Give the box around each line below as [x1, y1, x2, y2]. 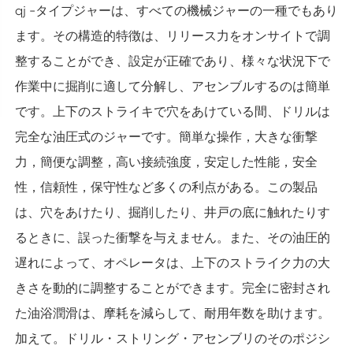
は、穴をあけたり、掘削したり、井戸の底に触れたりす [14, 205, 330, 221]
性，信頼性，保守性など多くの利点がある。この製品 [14, 180, 318, 195]
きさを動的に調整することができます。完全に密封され [14, 281, 330, 296]
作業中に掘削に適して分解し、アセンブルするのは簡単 [14, 79, 330, 95]
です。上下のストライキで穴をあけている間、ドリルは [14, 104, 330, 120]
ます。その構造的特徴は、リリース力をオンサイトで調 [14, 28, 330, 44]
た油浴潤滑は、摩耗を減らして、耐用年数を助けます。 [14, 306, 330, 321]
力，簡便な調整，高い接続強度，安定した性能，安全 [14, 154, 318, 170]
